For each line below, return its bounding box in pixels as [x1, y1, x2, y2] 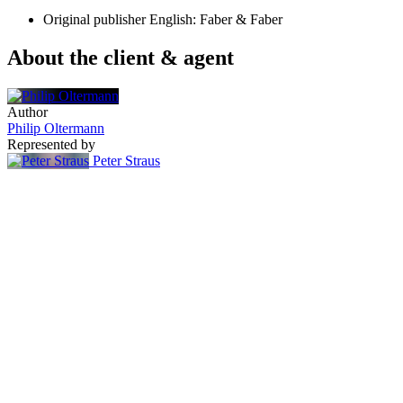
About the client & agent [7, 45, 234, 69]
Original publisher [43, 12, 146, 28]
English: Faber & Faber [149, 12, 282, 28]
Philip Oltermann [7, 120, 104, 136]
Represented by [7, 136, 95, 152]
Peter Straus [93, 152, 160, 168]
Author [7, 103, 48, 120]
